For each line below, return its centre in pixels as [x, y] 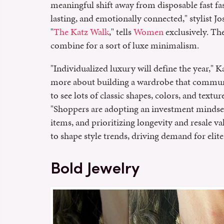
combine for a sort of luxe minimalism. [125, 45]
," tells [121, 32]
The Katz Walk [81, 32]
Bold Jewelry [95, 168]
